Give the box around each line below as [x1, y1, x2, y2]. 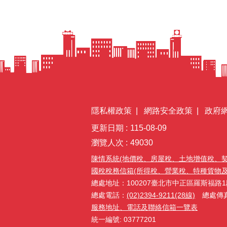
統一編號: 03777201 [91, 215, 156, 223]
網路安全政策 [144, 106, 193, 115]
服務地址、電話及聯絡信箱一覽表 [91, 203, 198, 211]
